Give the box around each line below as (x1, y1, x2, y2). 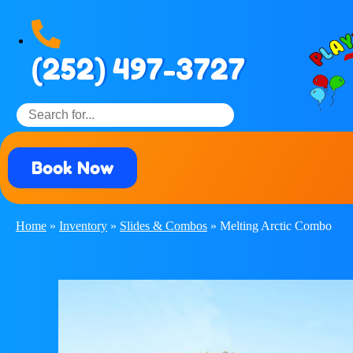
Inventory (59, 219, 107, 233)
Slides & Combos (120, 219, 207, 233)
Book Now (32, 158, 113, 179)
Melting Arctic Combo (220, 219, 332, 233)
